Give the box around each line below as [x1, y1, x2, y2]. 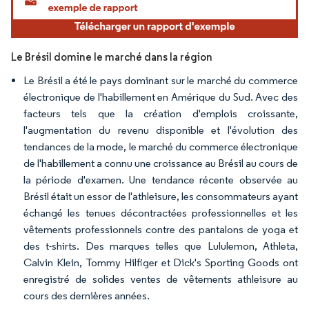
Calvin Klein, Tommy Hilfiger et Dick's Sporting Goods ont [23, 256, 298, 270]
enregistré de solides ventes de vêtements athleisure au [23, 272, 298, 286]
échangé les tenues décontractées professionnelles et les [23, 206, 298, 220]
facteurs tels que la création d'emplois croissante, [23, 107, 298, 121]
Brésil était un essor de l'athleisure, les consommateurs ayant [23, 190, 298, 203]
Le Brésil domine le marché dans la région [11, 50, 212, 64]
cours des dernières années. [23, 289, 150, 303]
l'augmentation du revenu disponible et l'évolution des [23, 123, 298, 137]
